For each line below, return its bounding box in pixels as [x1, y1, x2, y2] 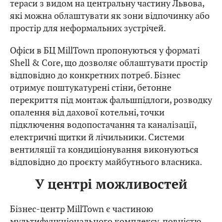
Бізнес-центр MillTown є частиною [10, 203, 153, 215]
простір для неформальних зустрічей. [10, 22, 166, 34]
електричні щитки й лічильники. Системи [10, 131, 184, 143]
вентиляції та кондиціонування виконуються [10, 143, 199, 155]
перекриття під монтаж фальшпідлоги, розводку [10, 94, 212, 106]
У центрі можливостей [35, 177, 187, 193]
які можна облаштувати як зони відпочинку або [10, 9, 210, 21]
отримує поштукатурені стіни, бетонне [10, 81, 171, 93]
